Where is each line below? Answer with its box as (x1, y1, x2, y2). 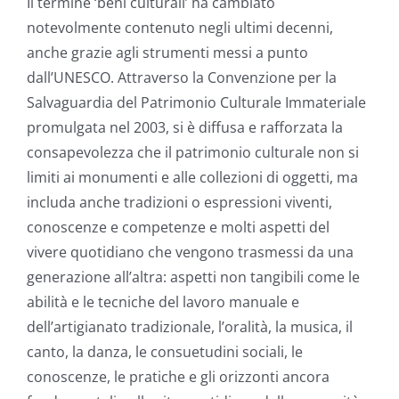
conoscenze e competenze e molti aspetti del (27, 216, 330, 237)
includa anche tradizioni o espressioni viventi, (27, 191, 332, 212)
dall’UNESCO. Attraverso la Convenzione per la (27, 67, 337, 87)
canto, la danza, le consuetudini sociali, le (27, 341, 303, 362)
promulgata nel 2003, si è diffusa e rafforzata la (27, 117, 343, 137)
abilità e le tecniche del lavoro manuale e (27, 291, 299, 312)
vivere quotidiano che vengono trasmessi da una (27, 241, 354, 262)
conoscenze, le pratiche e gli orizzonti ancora (27, 366, 330, 387)
